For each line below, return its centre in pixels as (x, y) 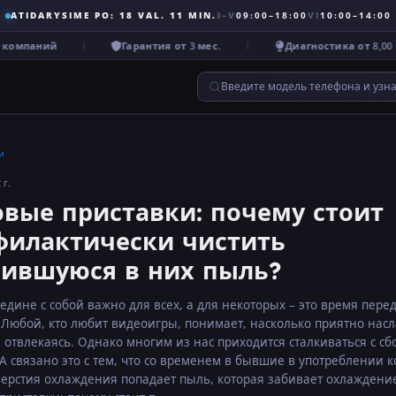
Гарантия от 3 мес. (160, 45)
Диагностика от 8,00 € (331, 45)
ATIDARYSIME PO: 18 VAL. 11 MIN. (113, 15)
